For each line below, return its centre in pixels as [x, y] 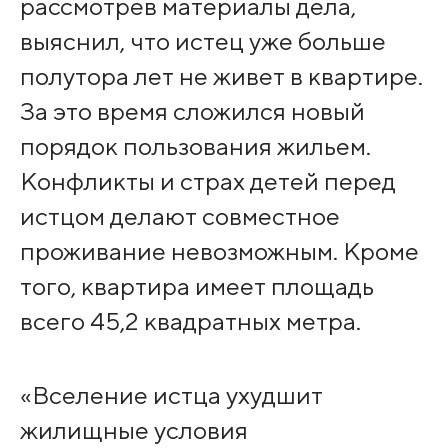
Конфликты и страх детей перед [207, 181]
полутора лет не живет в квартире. [221, 76]
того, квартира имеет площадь [196, 286]
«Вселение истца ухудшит [171, 395]
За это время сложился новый [192, 111]
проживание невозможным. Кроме [219, 251]
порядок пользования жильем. [195, 146]
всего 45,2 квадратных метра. [190, 321]
